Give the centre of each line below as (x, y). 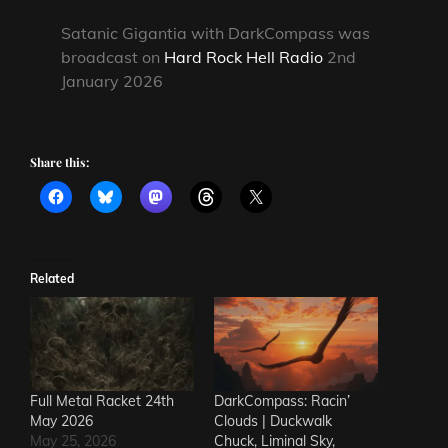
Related (52, 279)
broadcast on (113, 57)
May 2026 (61, 420)
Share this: (59, 162)
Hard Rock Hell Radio (244, 57)
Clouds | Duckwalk (273, 420)
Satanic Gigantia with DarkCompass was (216, 33)
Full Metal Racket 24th (102, 400)
